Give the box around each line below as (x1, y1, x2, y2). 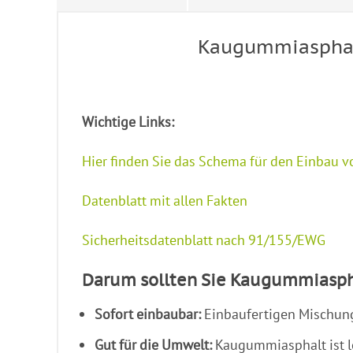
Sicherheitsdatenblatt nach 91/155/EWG (82, 231, 325, 250)
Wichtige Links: (82, 112, 174, 131)
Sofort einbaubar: (95, 304, 204, 323)
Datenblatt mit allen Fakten (82, 191, 247, 210)
